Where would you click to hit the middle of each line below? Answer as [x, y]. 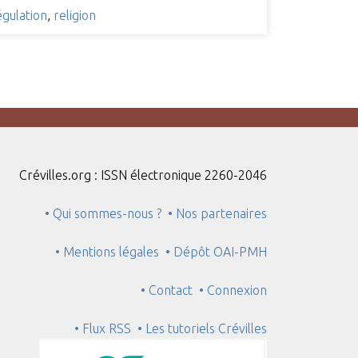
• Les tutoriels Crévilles [203, 328]
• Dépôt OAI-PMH [217, 251]
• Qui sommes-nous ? [103, 213]
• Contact [170, 290]
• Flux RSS [103, 328]
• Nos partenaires [218, 213]
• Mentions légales [107, 251]
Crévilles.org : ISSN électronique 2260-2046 [143, 175]
